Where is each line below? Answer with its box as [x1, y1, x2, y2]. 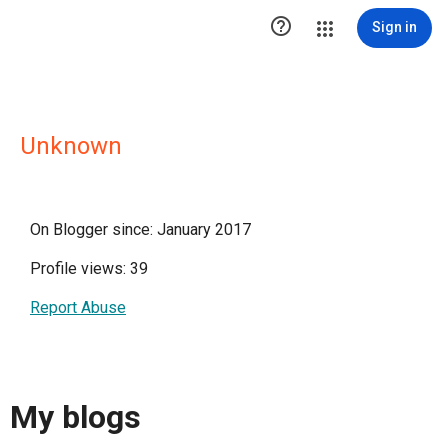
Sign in [372, 19, 417, 35]
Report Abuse [30, 298, 126, 317]
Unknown [20, 132, 122, 160]
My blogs [10, 398, 141, 437]
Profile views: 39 [30, 259, 148, 278]
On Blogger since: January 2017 [30, 220, 251, 239]
